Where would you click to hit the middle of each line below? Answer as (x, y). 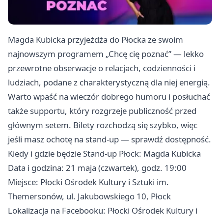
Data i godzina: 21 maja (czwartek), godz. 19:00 (97, 167)
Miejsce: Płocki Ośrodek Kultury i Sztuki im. (88, 182)
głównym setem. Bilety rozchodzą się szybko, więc (103, 125)
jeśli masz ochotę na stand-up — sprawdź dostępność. (110, 139)
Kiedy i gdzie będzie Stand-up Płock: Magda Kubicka (104, 153)
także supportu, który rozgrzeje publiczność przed (102, 110)
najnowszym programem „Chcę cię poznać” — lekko (106, 54)
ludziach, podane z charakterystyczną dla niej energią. (109, 82)
